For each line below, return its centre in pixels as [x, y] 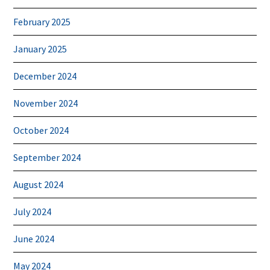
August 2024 [39, 184]
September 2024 [47, 157]
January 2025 [40, 49]
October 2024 [41, 130]
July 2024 [33, 211]
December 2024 [45, 76]
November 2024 [46, 103]
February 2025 [42, 21]
